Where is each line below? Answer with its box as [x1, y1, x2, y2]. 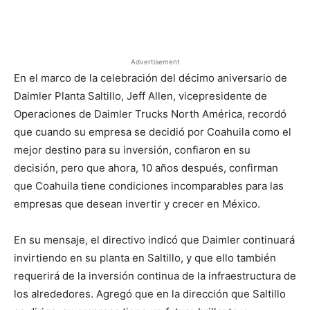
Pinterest [192, 17, 226, 27]
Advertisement [130, 57, 180, 66]
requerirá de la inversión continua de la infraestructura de [14, 269, 296, 282]
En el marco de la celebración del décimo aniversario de [14, 71, 287, 84]
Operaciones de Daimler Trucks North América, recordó [14, 107, 286, 120]
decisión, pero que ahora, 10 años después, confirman [14, 161, 278, 174]
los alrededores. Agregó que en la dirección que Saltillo [14, 287, 286, 300]
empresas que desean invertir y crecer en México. [14, 197, 260, 210]
